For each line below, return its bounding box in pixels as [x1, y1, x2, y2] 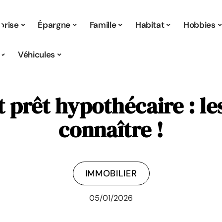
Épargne [38, 19, 70, 30]
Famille [89, 19, 116, 30]
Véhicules [17, 49, 55, 60]
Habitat [135, 19, 165, 30]
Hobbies [183, 19, 216, 30]
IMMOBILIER [85, 167, 137, 179]
